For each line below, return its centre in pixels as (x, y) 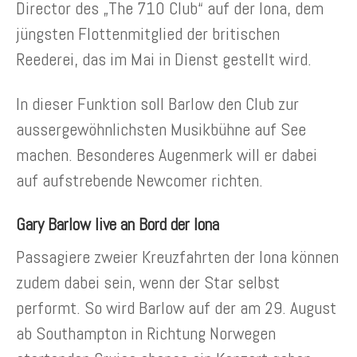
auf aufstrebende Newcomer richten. (139, 180)
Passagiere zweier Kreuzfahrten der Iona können (177, 257)
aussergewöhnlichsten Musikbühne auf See (161, 129)
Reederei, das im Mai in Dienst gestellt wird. (164, 59)
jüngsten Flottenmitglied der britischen (148, 34)
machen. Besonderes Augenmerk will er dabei (167, 155)
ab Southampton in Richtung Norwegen (146, 333)
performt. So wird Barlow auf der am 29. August (176, 308)
